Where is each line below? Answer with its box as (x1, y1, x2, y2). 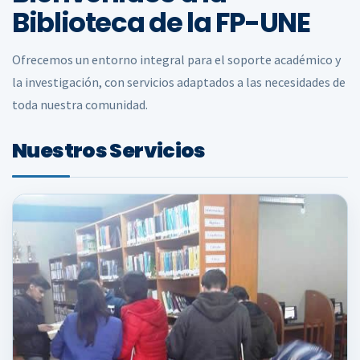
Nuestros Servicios (12, 137, 206, 165)
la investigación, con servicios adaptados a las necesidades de (12, 74, 346, 90)
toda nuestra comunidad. (12, 96, 148, 112)
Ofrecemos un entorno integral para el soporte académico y (12, 51, 341, 67)
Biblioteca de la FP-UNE (12, 3, 310, 42)
